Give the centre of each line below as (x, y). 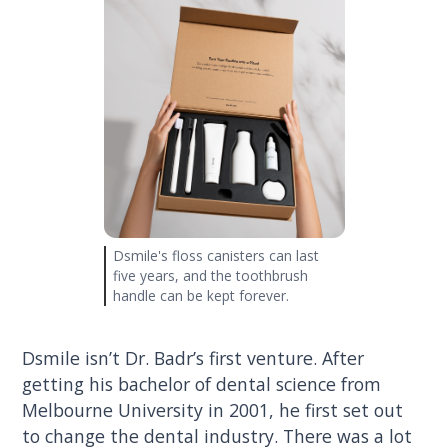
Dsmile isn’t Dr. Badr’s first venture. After (193, 357)
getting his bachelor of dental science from (202, 383)
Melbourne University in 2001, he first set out (213, 409)
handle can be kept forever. (201, 295)
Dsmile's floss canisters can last (216, 255)
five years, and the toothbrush (211, 275)
